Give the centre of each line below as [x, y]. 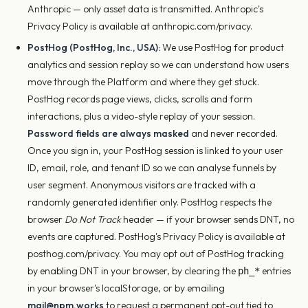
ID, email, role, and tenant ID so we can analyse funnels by [152, 168]
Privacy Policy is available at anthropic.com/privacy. [140, 26]
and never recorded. [233, 133]
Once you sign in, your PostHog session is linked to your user [155, 151]
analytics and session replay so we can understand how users [158, 65]
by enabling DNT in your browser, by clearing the [133, 271]
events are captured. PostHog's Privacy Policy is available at [156, 236]
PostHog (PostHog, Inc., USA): [94, 47]
